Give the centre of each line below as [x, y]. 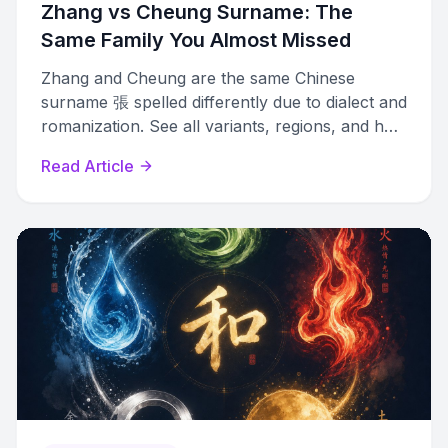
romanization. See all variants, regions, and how [224, 126]
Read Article [87, 166]
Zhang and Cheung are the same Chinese [198, 78]
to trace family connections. [146, 150]
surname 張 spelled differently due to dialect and [224, 102]
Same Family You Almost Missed [196, 40]
